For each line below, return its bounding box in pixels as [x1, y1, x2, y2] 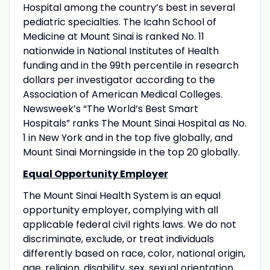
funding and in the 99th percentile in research [22, 58, 239, 72]
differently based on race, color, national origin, [22, 246, 245, 260]
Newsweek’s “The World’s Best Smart [22, 101, 198, 116]
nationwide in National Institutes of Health [22, 43, 219, 58]
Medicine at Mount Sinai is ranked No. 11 [22, 29, 204, 43]
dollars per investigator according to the [22, 72, 215, 87]
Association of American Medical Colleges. [22, 87, 222, 101]
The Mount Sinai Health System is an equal [22, 188, 221, 202]
